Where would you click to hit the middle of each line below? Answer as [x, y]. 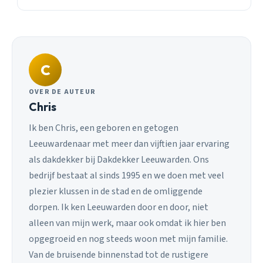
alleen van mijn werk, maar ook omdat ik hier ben [127, 223]
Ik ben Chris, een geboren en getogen [104, 128]
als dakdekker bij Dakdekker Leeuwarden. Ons [119, 159]
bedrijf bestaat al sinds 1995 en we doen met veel [127, 175]
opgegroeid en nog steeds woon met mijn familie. [128, 239]
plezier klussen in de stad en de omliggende [116, 191]
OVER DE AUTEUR [63, 92]
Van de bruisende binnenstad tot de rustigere [119, 254]
